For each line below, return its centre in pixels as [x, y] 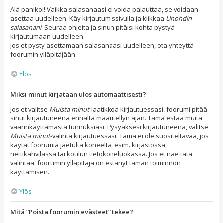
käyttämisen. [30, 172]
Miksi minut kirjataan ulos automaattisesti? [78, 94]
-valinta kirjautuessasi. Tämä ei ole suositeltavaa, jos [129, 136]
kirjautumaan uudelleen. [48, 36]
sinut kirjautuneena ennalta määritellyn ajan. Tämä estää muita [106, 118]
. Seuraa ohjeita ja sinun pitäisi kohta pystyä [108, 27]
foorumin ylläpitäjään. [44, 54]
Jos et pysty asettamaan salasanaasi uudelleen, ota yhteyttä [102, 45]
